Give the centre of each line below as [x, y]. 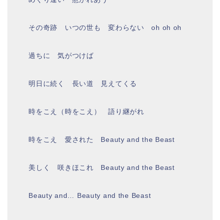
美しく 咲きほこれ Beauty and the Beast [102, 167]
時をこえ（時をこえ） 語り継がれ [86, 111]
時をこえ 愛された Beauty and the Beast [102, 139]
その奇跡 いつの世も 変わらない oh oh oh [105, 27]
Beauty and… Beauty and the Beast [90, 195]
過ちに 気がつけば [61, 55]
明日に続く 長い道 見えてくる [83, 83]
